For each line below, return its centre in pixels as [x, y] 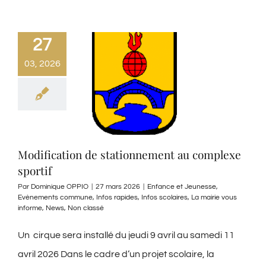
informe [30, 208]
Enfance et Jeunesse [182, 187]
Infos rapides [117, 198]
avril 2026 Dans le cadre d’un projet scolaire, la [116, 254]
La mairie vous [214, 198]
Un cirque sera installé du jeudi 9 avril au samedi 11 [126, 235]
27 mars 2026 [118, 187]
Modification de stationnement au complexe [129, 155]
